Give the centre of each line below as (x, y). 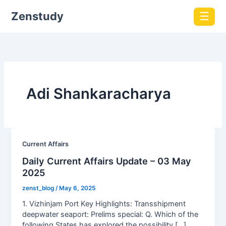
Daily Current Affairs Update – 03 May (107, 161)
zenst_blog (39, 188)
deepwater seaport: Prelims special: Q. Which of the (110, 214)
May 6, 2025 (77, 188)
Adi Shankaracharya (98, 93)
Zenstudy (37, 16)
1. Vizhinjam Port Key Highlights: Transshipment (104, 204)
